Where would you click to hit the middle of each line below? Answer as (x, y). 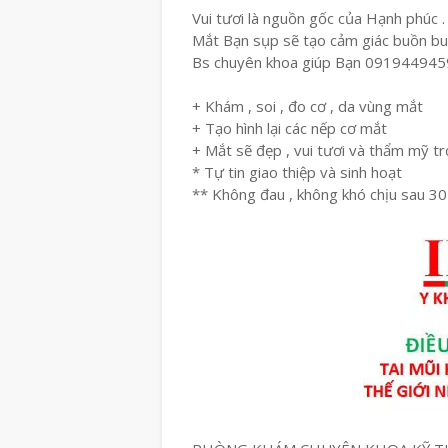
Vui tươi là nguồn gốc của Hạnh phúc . (318, 18)
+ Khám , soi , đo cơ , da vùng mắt (309, 106)
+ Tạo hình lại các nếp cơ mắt (291, 128)
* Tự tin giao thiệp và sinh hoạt (297, 172)
